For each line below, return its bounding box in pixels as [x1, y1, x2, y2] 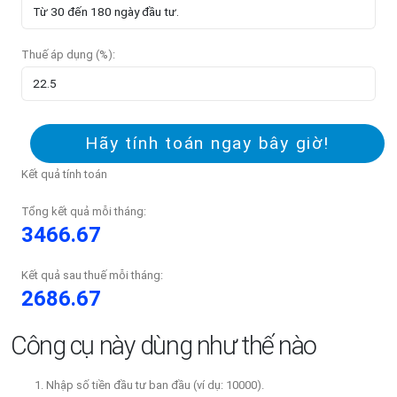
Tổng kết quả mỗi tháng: [21, 205, 146, 219]
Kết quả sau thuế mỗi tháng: [21, 269, 163, 283]
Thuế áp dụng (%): [21, 48, 115, 62]
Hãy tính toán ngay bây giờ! [85, 133, 330, 154]
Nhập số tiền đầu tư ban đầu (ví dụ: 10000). [46, 378, 264, 393]
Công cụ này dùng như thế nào [11, 331, 316, 362]
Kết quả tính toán [21, 167, 107, 182]
